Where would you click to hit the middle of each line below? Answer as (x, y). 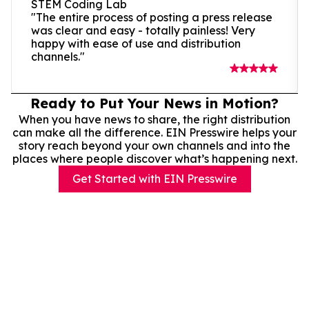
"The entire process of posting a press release (152, 17)
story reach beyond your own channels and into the (154, 145)
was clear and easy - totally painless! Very (143, 30)
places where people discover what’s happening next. (154, 158)
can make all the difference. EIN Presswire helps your (154, 132)
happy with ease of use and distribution (136, 43)
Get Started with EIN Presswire (154, 178)
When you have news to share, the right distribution (154, 119)
